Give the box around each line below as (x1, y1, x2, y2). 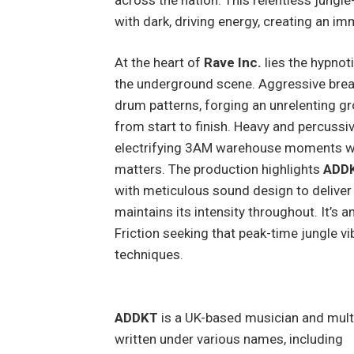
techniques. (114, 247, 183, 263)
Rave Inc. (203, 55, 265, 71)
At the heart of (114, 55, 204, 71)
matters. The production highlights (114, 161, 323, 178)
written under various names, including (114, 330, 343, 347)
